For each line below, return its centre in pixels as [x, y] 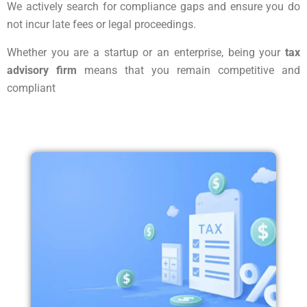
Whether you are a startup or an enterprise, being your [146, 52]
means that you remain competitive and [188, 70]
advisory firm [42, 70]
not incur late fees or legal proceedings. [101, 24]
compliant [31, 88]
